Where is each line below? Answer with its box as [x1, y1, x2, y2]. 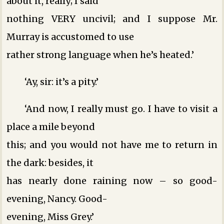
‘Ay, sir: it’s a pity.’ [24, 75, 99, 87]
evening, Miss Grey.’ [6, 210, 94, 222]
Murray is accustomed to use [6, 30, 134, 42]
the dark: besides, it [6, 156, 94, 168]
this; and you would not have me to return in [6, 138, 217, 150]
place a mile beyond [6, 120, 95, 132]
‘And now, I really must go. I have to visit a [24, 102, 217, 114]
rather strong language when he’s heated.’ [6, 48, 194, 60]
